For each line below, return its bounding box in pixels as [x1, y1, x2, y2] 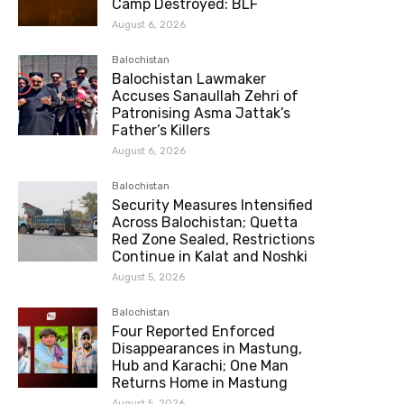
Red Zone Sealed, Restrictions [112, 231, 316, 249]
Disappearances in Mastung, [112, 340, 303, 358]
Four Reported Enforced [112, 323, 276, 341]
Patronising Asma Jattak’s [112, 105, 291, 123]
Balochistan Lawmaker [112, 70, 267, 88]
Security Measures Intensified [112, 197, 314, 215]
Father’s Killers [112, 122, 211, 140]
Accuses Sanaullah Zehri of [112, 87, 299, 106]
